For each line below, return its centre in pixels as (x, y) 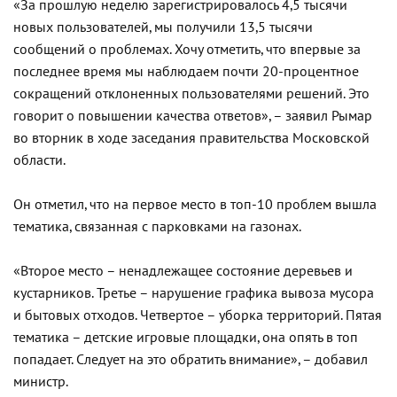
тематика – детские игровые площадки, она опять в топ (186, 337)
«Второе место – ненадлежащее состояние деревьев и (183, 271)
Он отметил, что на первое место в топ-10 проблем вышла (195, 204)
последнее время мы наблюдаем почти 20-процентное (186, 71)
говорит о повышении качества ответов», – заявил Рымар (193, 116)
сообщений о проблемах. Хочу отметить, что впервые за (187, 49)
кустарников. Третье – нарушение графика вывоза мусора (194, 293)
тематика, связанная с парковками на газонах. (157, 226)
